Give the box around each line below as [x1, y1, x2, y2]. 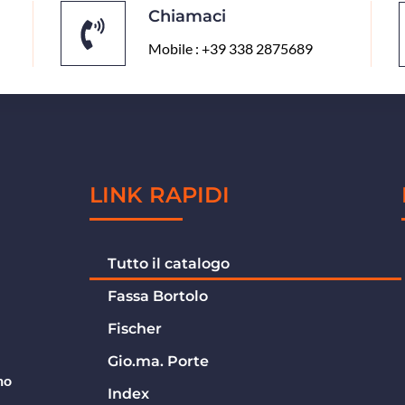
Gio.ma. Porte [107, 353, 209, 370]
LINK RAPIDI [89, 182, 230, 208]
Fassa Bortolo [107, 287, 208, 305]
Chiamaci [147, 5, 226, 26]
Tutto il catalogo [107, 255, 230, 272]
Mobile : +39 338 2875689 [147, 39, 313, 57]
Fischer [107, 320, 162, 337]
